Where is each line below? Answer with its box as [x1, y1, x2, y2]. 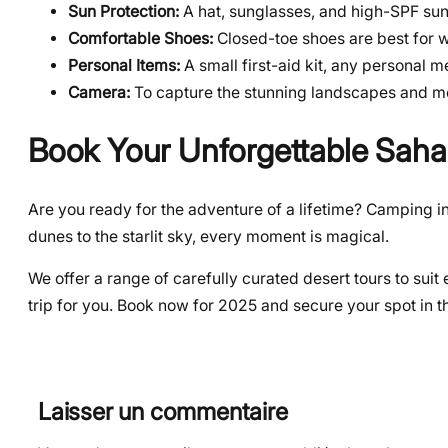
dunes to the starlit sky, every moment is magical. [28, 226, 389, 246]
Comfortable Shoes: [68, 29, 213, 49]
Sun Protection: [68, 2, 179, 22]
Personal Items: [68, 56, 180, 76]
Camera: [68, 83, 130, 103]
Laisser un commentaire [38, 396, 288, 426]
